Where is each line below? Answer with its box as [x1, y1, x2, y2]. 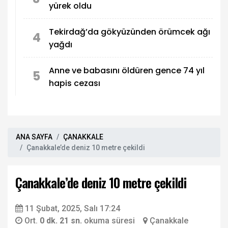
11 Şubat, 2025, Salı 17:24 [25, 204, 120, 214]
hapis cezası [49, 77, 100, 89]
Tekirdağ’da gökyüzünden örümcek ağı [49, 25, 210, 38]
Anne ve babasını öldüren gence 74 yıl [49, 64, 205, 76]
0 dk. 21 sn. [40, 216, 84, 226]
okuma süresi [84, 216, 135, 226]
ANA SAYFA [16, 133, 52, 141]
